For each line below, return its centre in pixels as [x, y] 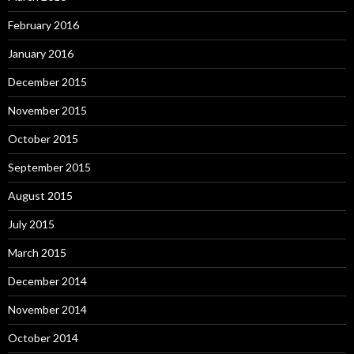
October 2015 [43, 138]
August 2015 [40, 195]
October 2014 [43, 337]
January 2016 [41, 53]
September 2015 [49, 167]
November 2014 [47, 309]
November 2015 [47, 110]
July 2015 [31, 224]
